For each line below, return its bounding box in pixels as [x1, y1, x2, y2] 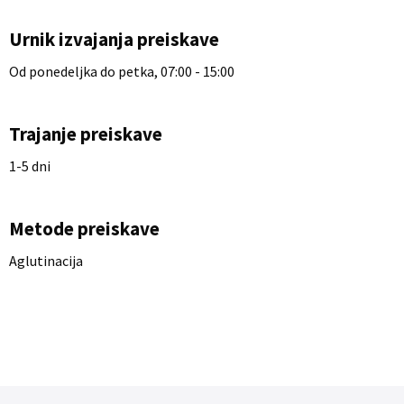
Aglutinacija [9, 252, 83, 270]
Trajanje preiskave [9, 122, 162, 146]
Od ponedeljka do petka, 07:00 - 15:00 [9, 62, 234, 80]
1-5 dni [9, 157, 50, 175]
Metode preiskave [9, 216, 160, 241]
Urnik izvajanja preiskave [9, 27, 219, 51]
